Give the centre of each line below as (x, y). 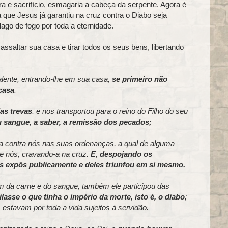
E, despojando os (121, 154)
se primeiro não (139, 79)
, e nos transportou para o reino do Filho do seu (110, 111)
